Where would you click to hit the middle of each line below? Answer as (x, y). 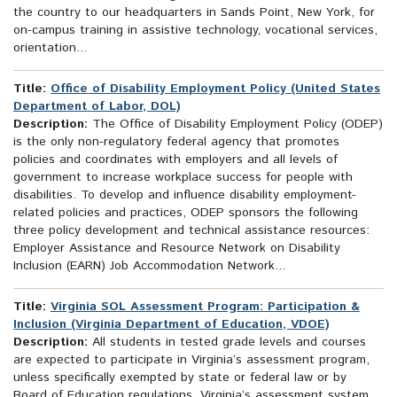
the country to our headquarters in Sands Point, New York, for (194, 13)
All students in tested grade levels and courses (227, 343)
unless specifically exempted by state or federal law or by (180, 378)
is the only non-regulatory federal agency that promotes (176, 142)
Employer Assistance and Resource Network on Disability (177, 249)
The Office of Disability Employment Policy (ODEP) (235, 125)
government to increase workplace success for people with (183, 178)
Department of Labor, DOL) (97, 107)
